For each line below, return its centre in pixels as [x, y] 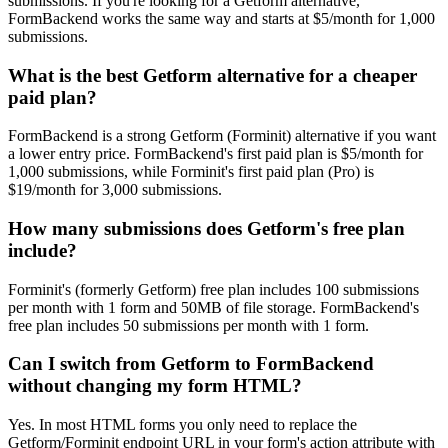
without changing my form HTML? [155, 386]
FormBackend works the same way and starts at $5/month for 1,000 [221, 18]
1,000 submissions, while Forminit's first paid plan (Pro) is [191, 172]
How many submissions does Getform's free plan [206, 228]
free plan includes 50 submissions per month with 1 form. [188, 325]
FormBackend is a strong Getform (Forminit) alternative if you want [222, 136]
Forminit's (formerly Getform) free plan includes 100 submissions [213, 289]
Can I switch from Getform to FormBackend [191, 364]
